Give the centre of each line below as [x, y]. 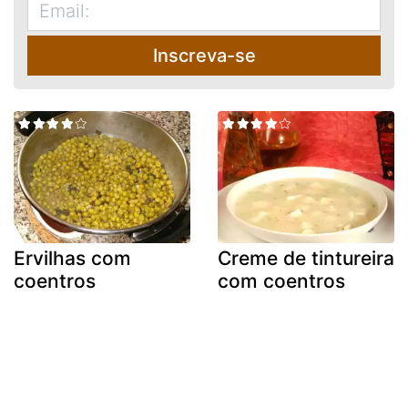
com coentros [281, 281]
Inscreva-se [204, 55]
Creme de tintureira [306, 259]
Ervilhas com [72, 259]
